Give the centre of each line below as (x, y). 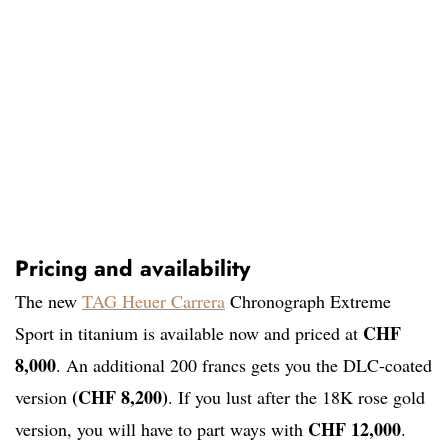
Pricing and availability (132, 268)
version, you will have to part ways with (161, 429)
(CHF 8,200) (120, 397)
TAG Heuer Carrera (153, 301)
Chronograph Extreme (308, 301)
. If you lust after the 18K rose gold (296, 397)
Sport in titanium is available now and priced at (189, 333)
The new (48, 301)
